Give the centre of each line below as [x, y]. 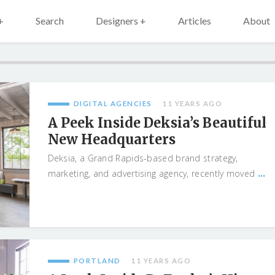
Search [50, 21]
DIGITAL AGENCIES [113, 103]
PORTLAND [97, 261]
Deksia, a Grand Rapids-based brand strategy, [143, 158]
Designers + [121, 21]
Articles [195, 21]
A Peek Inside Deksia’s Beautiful [157, 123]
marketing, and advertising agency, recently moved [153, 173]
